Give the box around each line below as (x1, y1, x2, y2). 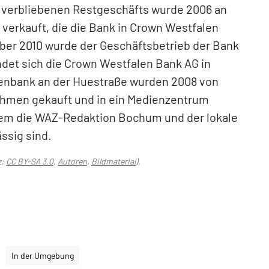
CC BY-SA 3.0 (6, 156, 53, 166)
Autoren (58, 156, 87, 166)
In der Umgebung (11, 250, 74, 261)
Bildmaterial (91, 156, 136, 166)
